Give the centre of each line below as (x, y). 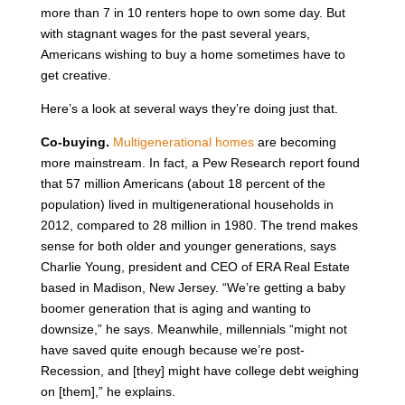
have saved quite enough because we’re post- (172, 349)
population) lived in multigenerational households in (187, 204)
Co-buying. (76, 141)
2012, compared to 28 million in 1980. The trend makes (199, 225)
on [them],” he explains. (108, 391)
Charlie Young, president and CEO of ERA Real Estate (195, 266)
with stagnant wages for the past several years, (175, 33)
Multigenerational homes (183, 141)
